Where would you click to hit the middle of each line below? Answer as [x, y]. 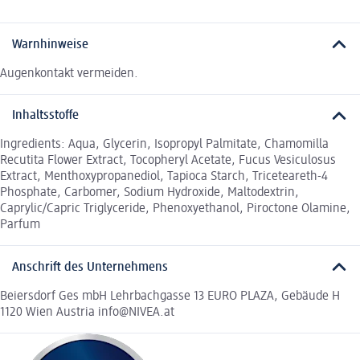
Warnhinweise [50, 45]
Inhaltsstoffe [45, 116]
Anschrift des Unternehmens [90, 267]
